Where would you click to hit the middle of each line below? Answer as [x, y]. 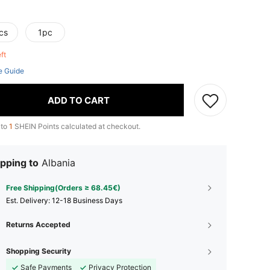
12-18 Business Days [87, 200]
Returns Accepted [38, 224]
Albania [58, 163]
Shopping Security [39, 251]
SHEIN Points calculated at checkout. [77, 126]
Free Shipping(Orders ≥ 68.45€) [63, 188]
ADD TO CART [79, 100]
